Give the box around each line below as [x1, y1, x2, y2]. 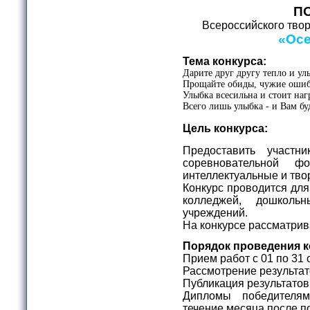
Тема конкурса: [183, 55, 266, 67]
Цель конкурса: [183, 122, 271, 134]
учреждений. [183, 206, 250, 219]
